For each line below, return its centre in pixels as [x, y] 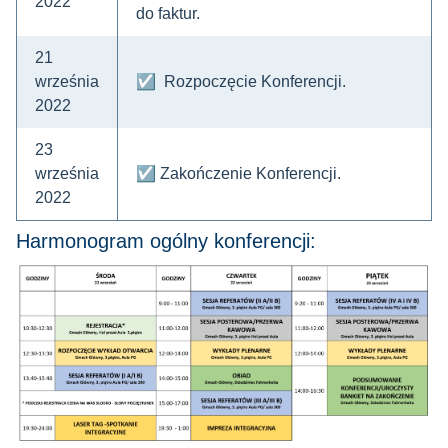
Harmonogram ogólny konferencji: [166, 241]
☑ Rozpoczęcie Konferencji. [241, 81]
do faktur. [168, 13]
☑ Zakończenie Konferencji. [238, 173]
